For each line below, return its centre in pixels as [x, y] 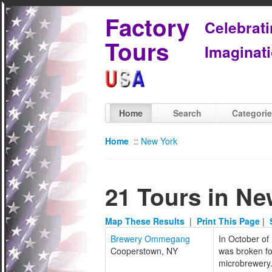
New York [159, 141]
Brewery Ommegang [151, 239]
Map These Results [145, 221]
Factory [148, 27]
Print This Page [229, 221]
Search [188, 113]
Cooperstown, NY [144, 251]
